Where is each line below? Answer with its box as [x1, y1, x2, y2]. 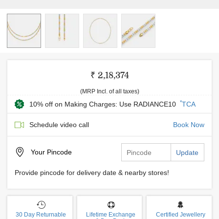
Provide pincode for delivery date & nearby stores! [15, 169, 169, 176]
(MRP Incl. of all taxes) [80, 88, 139, 95]
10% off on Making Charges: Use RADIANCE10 [29, 100, 178, 108]
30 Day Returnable [16, 211, 66, 218]
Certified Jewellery [155, 211, 205, 218]
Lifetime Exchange [86, 211, 135, 218]
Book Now [173, 121, 204, 129]
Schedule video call [29, 121, 89, 129]
